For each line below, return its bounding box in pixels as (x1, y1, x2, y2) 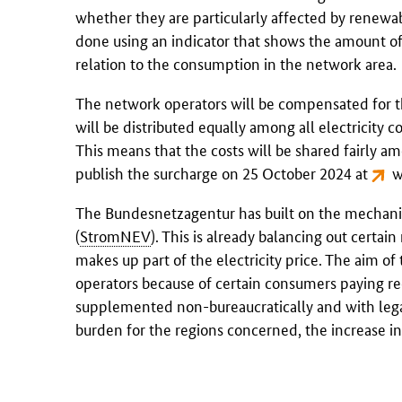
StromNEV (80, 223, 151, 246)
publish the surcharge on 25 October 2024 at (75, 161, 371, 183)
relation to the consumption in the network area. (75, 51, 397, 74)
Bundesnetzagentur (105, 200, 235, 223)
